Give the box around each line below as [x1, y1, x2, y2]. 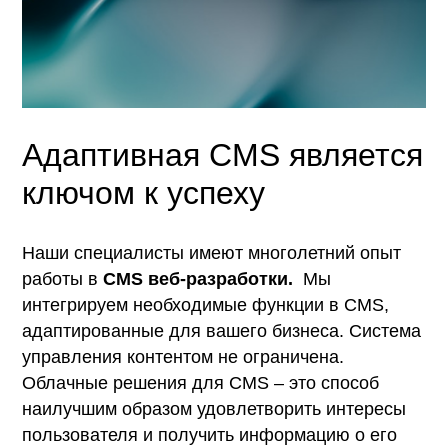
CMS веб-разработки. [103, 268, 294, 289]
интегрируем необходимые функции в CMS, [22, 294, 390, 315]
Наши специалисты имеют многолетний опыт [22, 242, 402, 263]
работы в [22, 268, 104, 289]
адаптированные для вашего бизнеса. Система [22, 320, 422, 341]
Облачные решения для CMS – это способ [22, 372, 380, 393]
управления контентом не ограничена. [22, 346, 345, 367]
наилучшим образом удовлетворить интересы [22, 398, 407, 419]
